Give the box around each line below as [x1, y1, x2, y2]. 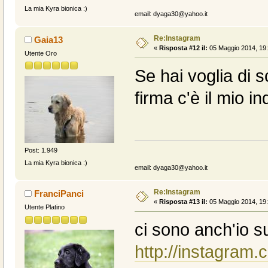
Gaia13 [34, 34, 63, 45]
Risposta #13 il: [159, 198, 208, 206]
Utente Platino [24, 203, 65, 211]
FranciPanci [34, 188, 84, 199]
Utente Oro [24, 49, 57, 57]
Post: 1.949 [24, 146, 57, 154]
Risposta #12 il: [159, 44, 208, 51]
